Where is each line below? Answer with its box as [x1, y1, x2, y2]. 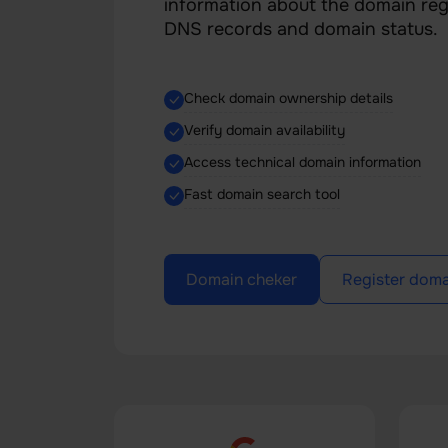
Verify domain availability [184, 121, 345, 139]
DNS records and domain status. [164, 18, 438, 40]
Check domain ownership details [184, 89, 393, 107]
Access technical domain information [184, 153, 421, 171]
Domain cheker [186, 269, 297, 290]
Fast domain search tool [184, 185, 340, 203]
